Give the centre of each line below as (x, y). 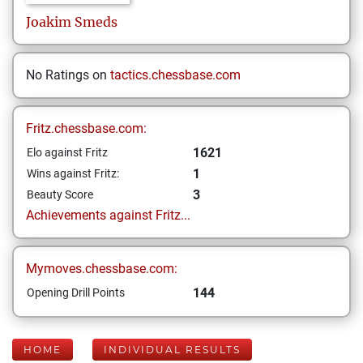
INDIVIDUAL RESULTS (172, 350)
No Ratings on (68, 75)
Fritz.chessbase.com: (86, 128)
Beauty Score (60, 194)
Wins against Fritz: (73, 173)
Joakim (49, 22)
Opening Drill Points (76, 293)
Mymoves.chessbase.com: (102, 269)
